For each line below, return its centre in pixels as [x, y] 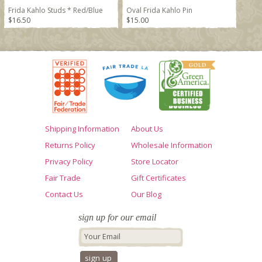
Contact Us [64, 194]
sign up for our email [117, 217]
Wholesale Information [172, 145]
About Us [147, 129]
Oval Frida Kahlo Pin [160, 10]
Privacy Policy [69, 161]
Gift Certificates [158, 178]
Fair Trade [63, 178]
